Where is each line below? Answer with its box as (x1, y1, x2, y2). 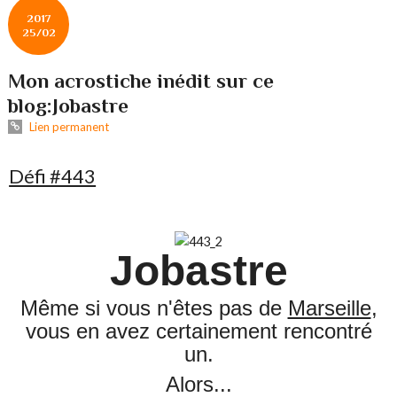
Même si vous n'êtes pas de (19, 296, 288, 321)
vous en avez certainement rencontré (25, 319, 372, 344)
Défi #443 (9, 163, 97, 188)
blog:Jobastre (8, 93, 129, 117)
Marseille (287, 296, 371, 321)
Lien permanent (26, 119, 109, 134)
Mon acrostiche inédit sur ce (8, 68, 275, 92)
